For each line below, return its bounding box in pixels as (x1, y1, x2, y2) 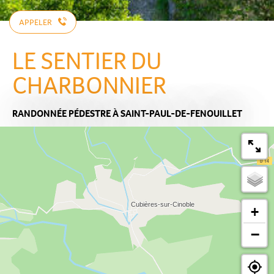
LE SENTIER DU (12, 44, 161, 77)
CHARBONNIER (12, 68, 166, 102)
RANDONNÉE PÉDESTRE (12, 106, 111, 120)
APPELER (19, 16, 52, 28)
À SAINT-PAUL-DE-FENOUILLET (113, 106, 242, 120)
